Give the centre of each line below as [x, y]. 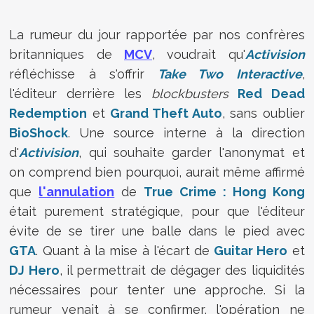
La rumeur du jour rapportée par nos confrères [157, 34]
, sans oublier [264, 113]
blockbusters [190, 93]
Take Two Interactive [230, 74]
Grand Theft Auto [166, 113]
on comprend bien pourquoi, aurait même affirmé [157, 172]
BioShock [39, 132]
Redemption [48, 113]
